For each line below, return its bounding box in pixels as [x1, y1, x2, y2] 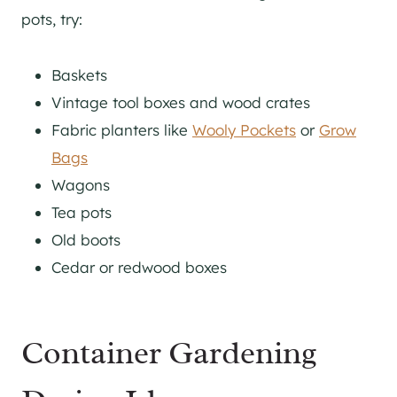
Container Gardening [21, 331, 317, 373]
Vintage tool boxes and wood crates [51, 92, 310, 112]
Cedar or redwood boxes [51, 257, 227, 276]
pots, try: [21, 9, 82, 28]
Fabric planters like [51, 120, 192, 139]
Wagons [51, 175, 110, 194]
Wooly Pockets [192, 120, 296, 139]
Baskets [51, 65, 107, 84]
